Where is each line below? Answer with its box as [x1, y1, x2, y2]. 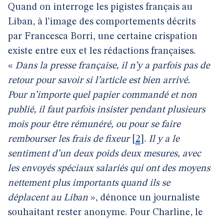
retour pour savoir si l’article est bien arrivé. [8, 76, 190, 86]
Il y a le [146, 134, 179, 144]
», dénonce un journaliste [88, 193, 200, 203]
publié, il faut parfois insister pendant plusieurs [8, 105, 205, 115]
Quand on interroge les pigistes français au [8, 2, 193, 12]
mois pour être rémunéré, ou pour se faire [8, 120, 180, 130]
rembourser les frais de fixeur [8, 134, 130, 144]
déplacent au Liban [8, 193, 88, 203]
